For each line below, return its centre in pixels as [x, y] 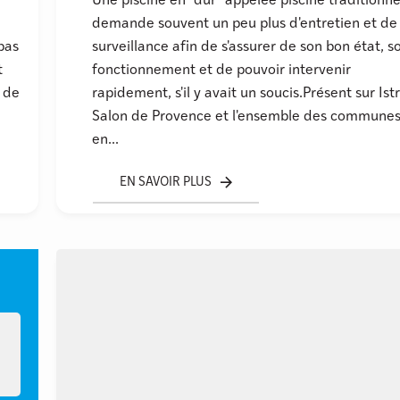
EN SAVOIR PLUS [166, 182]
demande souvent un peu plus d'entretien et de [245, 24]
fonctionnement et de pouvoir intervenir [222, 70]
